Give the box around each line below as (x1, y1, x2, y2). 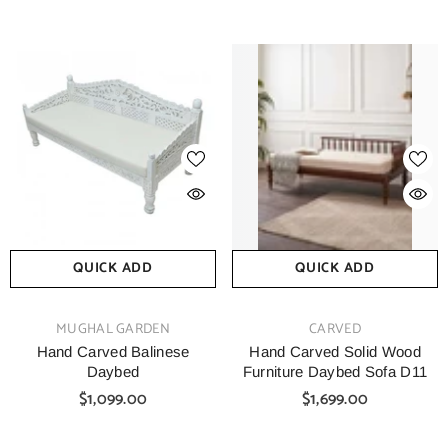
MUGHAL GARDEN (56, 318, 170, 341)
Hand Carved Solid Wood (249, 343, 421, 360)
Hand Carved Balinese (36, 343, 190, 360)
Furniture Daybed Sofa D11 (242, 363, 428, 380)
